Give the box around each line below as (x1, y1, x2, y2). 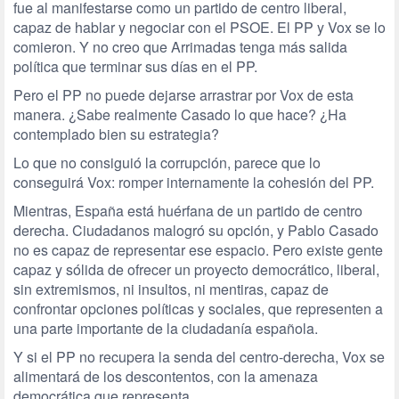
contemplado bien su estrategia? (13, 124, 219, 144)
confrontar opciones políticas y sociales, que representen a (13, 298, 383, 319)
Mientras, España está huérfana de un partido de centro (13, 200, 362, 221)
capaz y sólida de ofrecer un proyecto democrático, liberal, (13, 259, 379, 280)
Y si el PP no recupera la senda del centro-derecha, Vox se (13, 346, 385, 367)
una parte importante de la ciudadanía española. (13, 318, 318, 338)
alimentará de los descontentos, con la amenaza (13, 366, 318, 387)
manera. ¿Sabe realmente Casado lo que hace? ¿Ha (13, 104, 346, 125)
